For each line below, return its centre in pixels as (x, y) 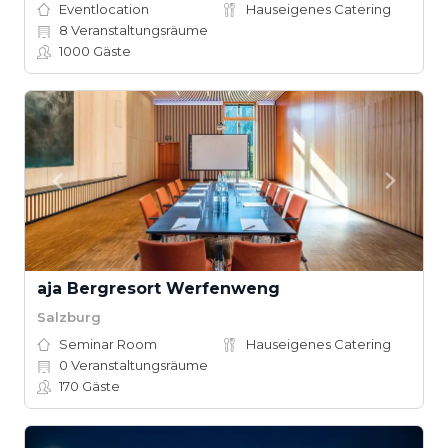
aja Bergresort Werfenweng (158, 288)
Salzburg (69, 316)
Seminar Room (108, 344)
